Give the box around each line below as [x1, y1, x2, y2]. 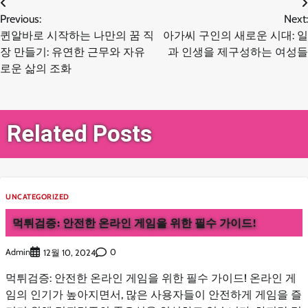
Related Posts [7, 120, 152, 147]
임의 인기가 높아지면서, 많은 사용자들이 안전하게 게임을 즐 [5, 287, 302, 301]
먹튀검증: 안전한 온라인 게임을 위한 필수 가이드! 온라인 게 [5, 271, 296, 285]
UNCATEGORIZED [5, 191, 69, 201]
